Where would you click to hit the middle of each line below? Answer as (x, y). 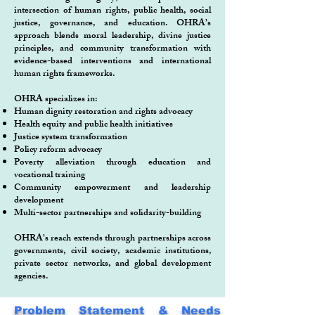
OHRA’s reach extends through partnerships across (112, 239)
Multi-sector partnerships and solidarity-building (108, 214)
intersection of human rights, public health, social (112, 11)
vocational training (50, 176)
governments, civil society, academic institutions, (112, 252)
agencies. (31, 277)
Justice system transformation (71, 138)
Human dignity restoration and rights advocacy (103, 112)
